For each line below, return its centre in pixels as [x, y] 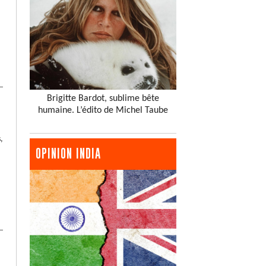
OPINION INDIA [69, 153]
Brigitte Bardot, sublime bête [103, 98]
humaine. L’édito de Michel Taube [103, 110]
